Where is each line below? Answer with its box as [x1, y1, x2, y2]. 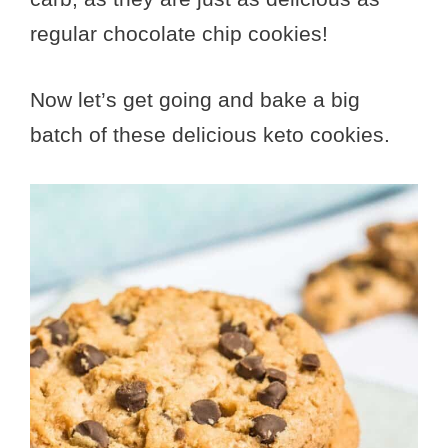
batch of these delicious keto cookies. [30, 123, 390, 147]
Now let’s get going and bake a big [30, 88, 360, 112]
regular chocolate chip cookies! [30, 21, 328, 45]
